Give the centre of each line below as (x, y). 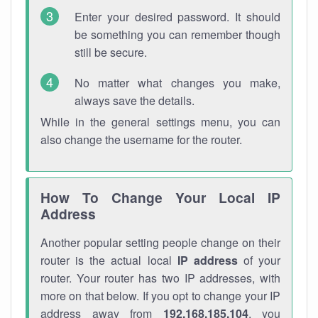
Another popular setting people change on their (160, 242)
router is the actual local (109, 260)
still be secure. (111, 52)
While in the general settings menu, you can (160, 122)
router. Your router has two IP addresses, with (160, 278)
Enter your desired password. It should (177, 17)
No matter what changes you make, (177, 83)
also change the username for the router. (141, 139)
